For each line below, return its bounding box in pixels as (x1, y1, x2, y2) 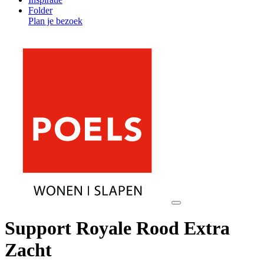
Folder (28, 5, 52, 15)
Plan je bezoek (28, 16, 82, 26)
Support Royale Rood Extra (5, 217, 230, 239)
